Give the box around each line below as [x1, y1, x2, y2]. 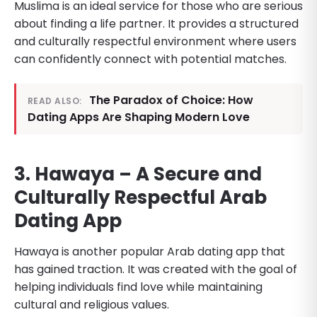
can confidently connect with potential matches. [14, 50, 287, 67]
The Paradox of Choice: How [88, 91, 253, 108]
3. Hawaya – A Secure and [14, 161, 262, 187]
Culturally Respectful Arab [14, 184, 267, 210]
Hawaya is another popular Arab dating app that [14, 243, 285, 260]
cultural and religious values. [14, 296, 169, 313]
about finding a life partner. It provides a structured [14, 15, 299, 32]
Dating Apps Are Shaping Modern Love [28, 108, 250, 125]
